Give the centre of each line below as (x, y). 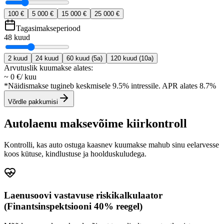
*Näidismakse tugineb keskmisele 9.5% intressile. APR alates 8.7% (110, 86)
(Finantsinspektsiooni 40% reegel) (73, 206)
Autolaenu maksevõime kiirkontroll (95, 124)
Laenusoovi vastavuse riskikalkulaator (83, 195)
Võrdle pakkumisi (33, 102)
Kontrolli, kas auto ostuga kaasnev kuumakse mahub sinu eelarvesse (111, 145)
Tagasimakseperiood (48, 28)
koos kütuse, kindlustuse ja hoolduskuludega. (75, 154)
